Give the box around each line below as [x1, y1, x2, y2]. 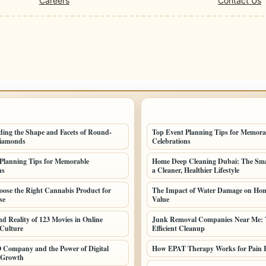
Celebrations [151, 135, 191, 146]
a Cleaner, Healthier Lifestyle [151, 164, 239, 175]
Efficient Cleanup [151, 223, 205, 233]
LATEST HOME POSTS [152, 107, 228, 115]
